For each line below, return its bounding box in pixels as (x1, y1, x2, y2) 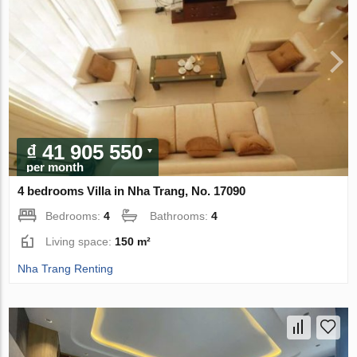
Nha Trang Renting (18, 261, 114, 275)
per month (26, 159, 84, 174)
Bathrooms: (150, 209, 212, 222)
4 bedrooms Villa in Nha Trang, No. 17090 (18, 183, 246, 198)
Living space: (45, 234, 116, 248)
